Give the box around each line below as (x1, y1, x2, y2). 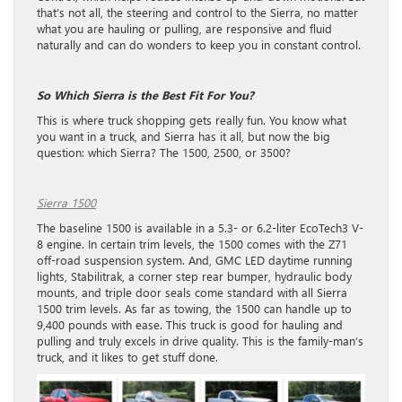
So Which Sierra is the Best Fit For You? (37, 86, 254, 102)
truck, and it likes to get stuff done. (37, 348, 218, 364)
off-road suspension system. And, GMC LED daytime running (37, 251, 353, 267)
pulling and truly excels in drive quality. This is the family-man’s (37, 332, 363, 348)
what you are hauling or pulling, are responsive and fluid (37, 20, 332, 36)
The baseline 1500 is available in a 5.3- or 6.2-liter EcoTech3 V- (37, 219, 363, 235)
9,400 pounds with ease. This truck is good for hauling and (37, 316, 343, 332)
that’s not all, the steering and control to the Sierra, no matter (37, 4, 358, 20)
